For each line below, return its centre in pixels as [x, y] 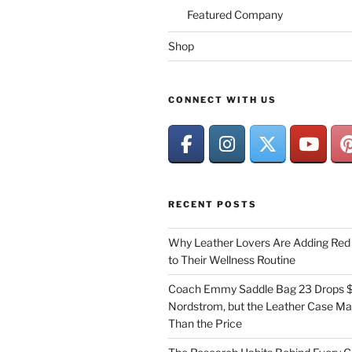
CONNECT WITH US [222, 99]
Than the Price [205, 323]
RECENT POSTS [213, 204]
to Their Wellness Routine [232, 259]
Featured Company [235, 15]
